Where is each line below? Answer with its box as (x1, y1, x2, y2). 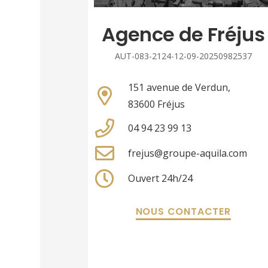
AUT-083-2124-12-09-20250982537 (114, 50, 252, 62)
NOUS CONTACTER (135, 205, 231, 219)
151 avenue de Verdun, (127, 81, 230, 95)
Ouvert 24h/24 (127, 172, 193, 185)
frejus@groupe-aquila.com (127, 147, 247, 160)
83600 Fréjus (127, 98, 185, 111)
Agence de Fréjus (102, 21, 264, 48)
